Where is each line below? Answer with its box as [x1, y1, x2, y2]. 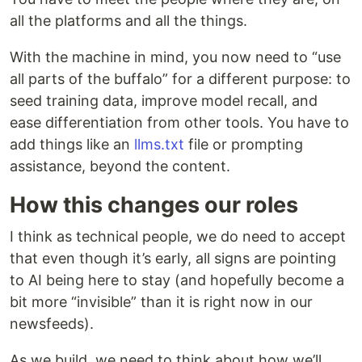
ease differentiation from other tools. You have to [10, 114, 349, 131]
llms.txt [134, 136, 184, 153]
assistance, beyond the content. [10, 158, 230, 175]
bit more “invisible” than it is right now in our [10, 293, 313, 310]
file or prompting [184, 136, 303, 153]
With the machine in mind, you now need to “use [10, 48, 341, 65]
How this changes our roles [10, 192, 298, 218]
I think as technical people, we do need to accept [10, 228, 346, 245]
